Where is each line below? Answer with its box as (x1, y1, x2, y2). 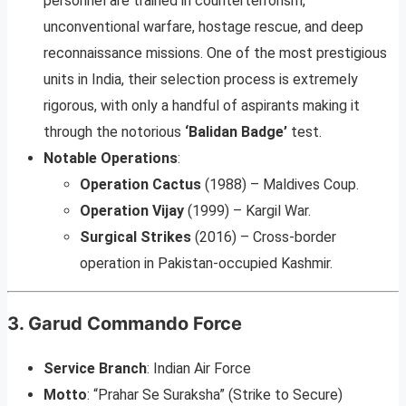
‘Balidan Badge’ (185, 123, 287, 141)
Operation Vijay (80, 202, 184, 220)
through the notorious (43, 123, 185, 141)
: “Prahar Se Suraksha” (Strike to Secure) (87, 386, 343, 404)
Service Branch (43, 360, 147, 378)
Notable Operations (43, 150, 178, 168)
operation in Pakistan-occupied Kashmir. (80, 255, 333, 273)
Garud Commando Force (28, 313, 242, 335)
